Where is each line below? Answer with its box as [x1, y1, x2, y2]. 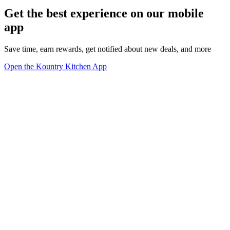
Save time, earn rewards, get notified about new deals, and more [4, 44, 211, 53]
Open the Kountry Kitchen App [4, 62, 107, 71]
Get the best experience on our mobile [4, 7, 204, 20]
